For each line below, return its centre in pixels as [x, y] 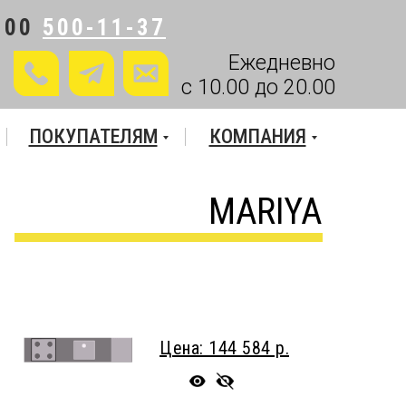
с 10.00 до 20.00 [258, 87]
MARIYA [265, 212]
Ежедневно [282, 63]
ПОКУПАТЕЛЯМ [93, 136]
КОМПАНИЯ [257, 136]
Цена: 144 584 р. [224, 348]
